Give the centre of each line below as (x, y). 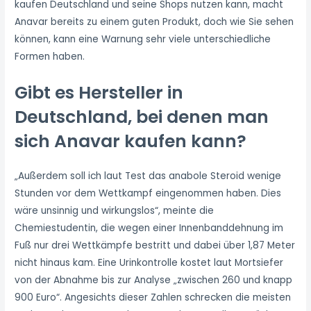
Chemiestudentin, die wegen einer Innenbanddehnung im (149, 228)
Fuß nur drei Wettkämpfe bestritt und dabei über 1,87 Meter (155, 245)
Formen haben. (50, 57)
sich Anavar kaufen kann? (131, 141)
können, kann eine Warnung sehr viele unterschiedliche (143, 40)
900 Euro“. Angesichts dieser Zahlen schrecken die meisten (153, 297)
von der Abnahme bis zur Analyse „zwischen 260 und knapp (154, 280)
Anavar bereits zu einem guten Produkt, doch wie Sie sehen (154, 22)
